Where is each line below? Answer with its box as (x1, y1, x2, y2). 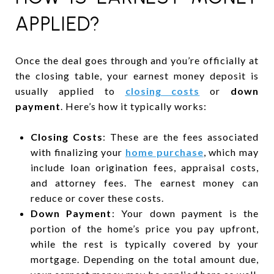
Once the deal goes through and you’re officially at (15, 54, 259, 66)
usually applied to (15, 84, 125, 97)
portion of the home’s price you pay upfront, (30, 222, 259, 234)
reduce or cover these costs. (30, 191, 164, 204)
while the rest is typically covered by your (30, 237, 259, 250)
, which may (203, 146, 259, 158)
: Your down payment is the (111, 207, 259, 219)
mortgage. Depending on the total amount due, (30, 253, 259, 265)
